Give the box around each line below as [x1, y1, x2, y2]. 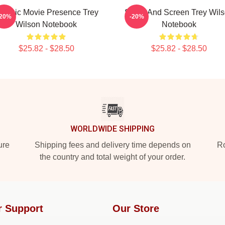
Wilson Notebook [16, 20, 77, 29]
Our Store [113, 203, 159, 214]
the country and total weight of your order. [40, 153, 185, 161]
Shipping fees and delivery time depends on [34, 141, 191, 149]
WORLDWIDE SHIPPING [70, 124, 155, 134]
